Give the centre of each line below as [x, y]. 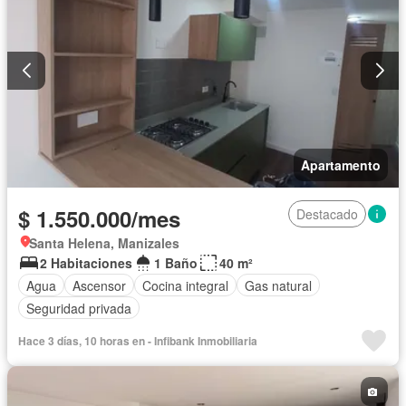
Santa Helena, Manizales [104, 243]
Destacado [327, 214]
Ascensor [99, 285]
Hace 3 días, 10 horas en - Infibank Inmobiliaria [138, 341]
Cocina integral [185, 285]
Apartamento [341, 165]
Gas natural [278, 285]
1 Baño [176, 263]
